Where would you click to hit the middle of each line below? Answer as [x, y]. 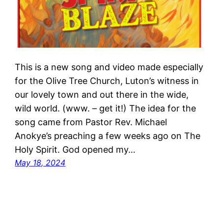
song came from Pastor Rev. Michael [91, 122]
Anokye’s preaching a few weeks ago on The [108, 136]
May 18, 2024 [40, 162]
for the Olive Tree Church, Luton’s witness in [107, 81]
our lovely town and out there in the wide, [102, 94]
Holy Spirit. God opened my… [75, 149]
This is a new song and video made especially [109, 67]
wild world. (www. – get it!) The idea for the [106, 108]
